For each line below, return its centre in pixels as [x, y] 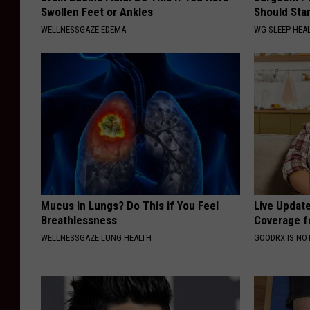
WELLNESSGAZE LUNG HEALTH [96, 237]
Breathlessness [79, 220]
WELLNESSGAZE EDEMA [83, 29]
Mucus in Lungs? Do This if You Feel [130, 205]
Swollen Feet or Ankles [97, 11]
